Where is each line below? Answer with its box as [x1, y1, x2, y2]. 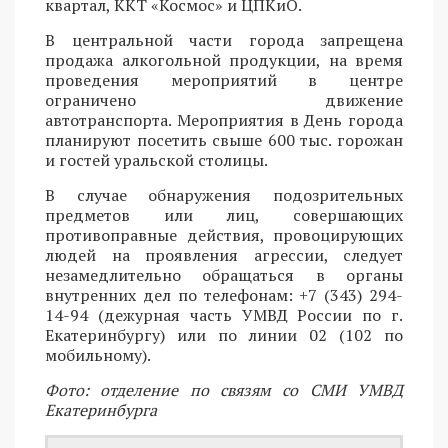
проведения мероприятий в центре [45, 68, 403, 91]
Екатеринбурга [45, 398, 157, 421]
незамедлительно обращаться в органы [45, 263, 403, 286]
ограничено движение [45, 88, 403, 111]
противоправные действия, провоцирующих [45, 223, 403, 246]
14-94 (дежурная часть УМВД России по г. [45, 303, 403, 326]
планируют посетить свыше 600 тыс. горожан [45, 128, 403, 151]
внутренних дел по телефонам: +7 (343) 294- [45, 283, 403, 306]
